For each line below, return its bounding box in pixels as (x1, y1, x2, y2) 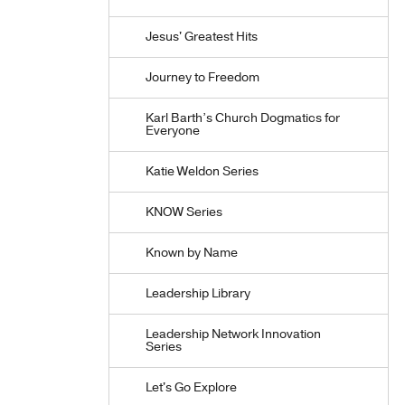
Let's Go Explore (146, 379, 237, 396)
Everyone (146, 122, 200, 139)
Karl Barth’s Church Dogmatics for (146, 109, 340, 127)
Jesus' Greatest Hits (146, 28, 258, 45)
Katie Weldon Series (146, 163, 259, 180)
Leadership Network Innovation (146, 325, 321, 343)
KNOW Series (146, 203, 222, 221)
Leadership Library (146, 285, 250, 302)
